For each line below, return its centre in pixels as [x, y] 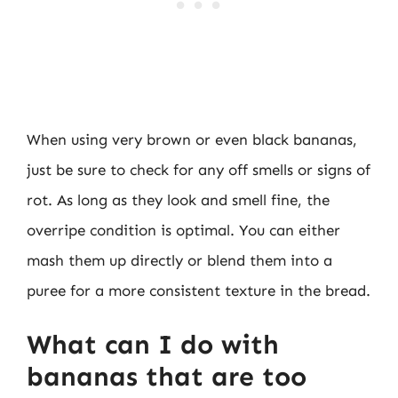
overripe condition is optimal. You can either [183, 230]
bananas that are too [167, 376]
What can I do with [153, 344]
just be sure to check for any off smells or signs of [199, 170]
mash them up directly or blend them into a [179, 260]
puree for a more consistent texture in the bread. [199, 291]
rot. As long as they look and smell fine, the [178, 200]
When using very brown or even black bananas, [192, 139]
